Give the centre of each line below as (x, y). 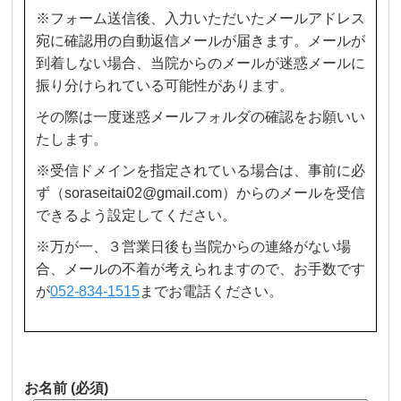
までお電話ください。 (211, 292)
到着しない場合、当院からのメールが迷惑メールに (200, 64)
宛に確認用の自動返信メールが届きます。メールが (200, 41)
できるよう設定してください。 (136, 216)
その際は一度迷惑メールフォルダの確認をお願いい (200, 117)
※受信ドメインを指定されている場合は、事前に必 (200, 171)
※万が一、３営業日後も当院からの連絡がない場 (193, 247)
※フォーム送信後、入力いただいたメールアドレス (200, 19)
